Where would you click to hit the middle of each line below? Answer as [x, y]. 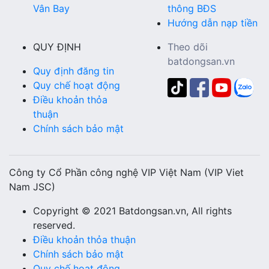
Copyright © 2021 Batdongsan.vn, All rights [132, 211]
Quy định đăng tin [74, 71]
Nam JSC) [32, 187]
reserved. [54, 225]
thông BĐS [192, 9]
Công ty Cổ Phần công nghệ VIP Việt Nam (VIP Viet [126, 173]
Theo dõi [188, 47]
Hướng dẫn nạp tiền [213, 23]
